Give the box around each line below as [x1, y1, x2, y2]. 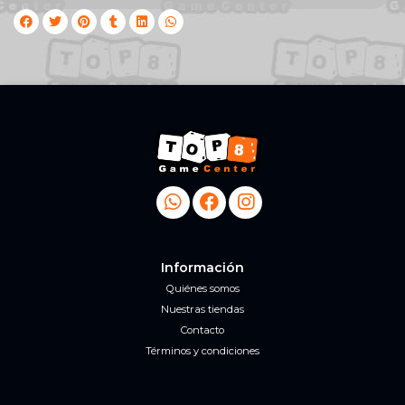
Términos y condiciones [146, 344, 259, 357]
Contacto [181, 324, 224, 336]
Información [161, 259, 244, 276]
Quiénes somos [165, 282, 240, 295]
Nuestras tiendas [161, 303, 244, 316]
